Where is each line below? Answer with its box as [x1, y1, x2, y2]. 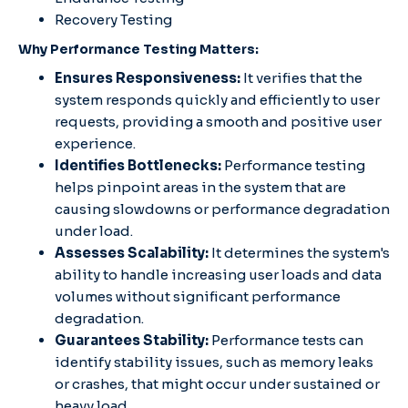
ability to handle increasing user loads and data [55, 265, 382, 283]
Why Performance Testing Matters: [18, 40, 259, 57]
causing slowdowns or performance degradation [55, 199, 390, 218]
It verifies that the [243, 68, 362, 87]
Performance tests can [211, 331, 363, 349]
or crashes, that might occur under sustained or [55, 374, 380, 393]
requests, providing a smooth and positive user [55, 112, 382, 130]
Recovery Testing [55, 10, 172, 28]
